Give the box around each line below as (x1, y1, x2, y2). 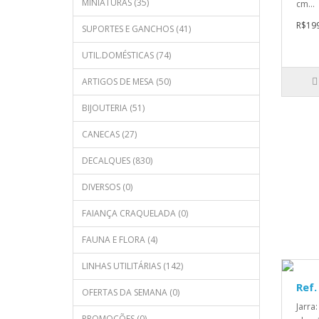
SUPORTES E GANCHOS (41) (82, 23, 191, 36)
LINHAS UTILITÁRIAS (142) (82, 260, 183, 273)
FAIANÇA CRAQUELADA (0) (82, 207, 188, 220)
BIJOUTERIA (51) (82, 102, 145, 115)
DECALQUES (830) (82, 155, 152, 167)
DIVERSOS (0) (82, 181, 132, 194)
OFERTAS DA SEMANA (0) (82, 286, 179, 299)
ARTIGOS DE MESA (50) (82, 75, 171, 88)
